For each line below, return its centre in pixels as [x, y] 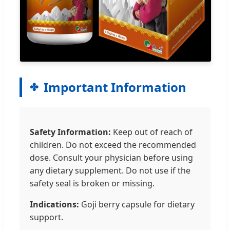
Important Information [115, 87]
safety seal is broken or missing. [92, 184]
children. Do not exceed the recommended [113, 145]
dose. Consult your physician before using [111, 158]
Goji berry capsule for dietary [137, 205]
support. [46, 217]
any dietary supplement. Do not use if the [110, 171]
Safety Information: [70, 132]
